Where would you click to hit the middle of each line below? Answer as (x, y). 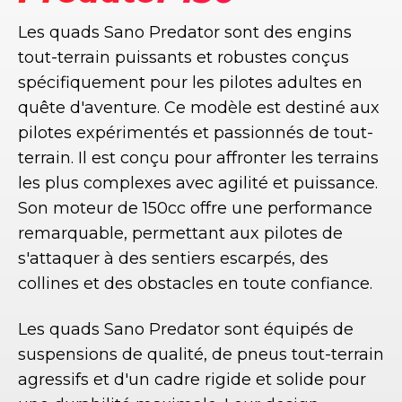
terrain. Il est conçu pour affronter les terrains (198, 157)
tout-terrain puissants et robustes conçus (184, 57)
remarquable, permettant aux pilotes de (180, 233)
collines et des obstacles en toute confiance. (195, 283)
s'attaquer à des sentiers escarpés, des (173, 258)
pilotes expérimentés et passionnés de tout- (196, 132)
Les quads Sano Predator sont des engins (185, 32)
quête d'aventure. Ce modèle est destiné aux (199, 107)
